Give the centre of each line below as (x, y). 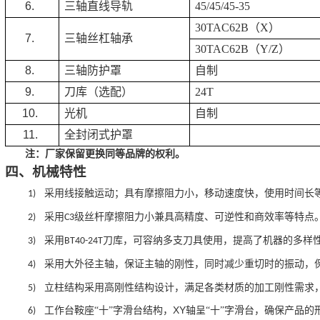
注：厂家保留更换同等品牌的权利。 (105, 154)
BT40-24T (84, 241)
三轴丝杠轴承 (99, 38)
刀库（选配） (99, 92)
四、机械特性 (46, 171)
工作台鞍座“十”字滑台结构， (109, 311)
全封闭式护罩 (99, 135)
